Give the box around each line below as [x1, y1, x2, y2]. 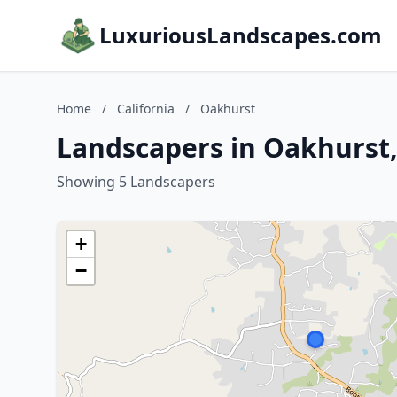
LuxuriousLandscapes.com [99, 20, 382, 50]
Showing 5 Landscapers [57, 172, 215, 191]
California [117, 100, 175, 117]
